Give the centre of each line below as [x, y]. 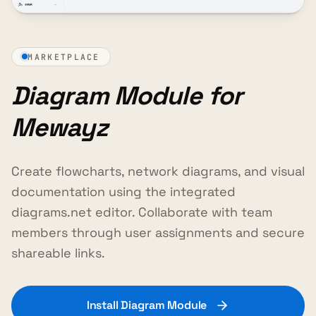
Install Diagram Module [147, 305]
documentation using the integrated [123, 192]
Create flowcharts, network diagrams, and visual [158, 171]
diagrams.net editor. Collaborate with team [142, 212]
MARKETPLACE [64, 56]
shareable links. [58, 253]
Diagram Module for [127, 96]
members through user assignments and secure [158, 233]
